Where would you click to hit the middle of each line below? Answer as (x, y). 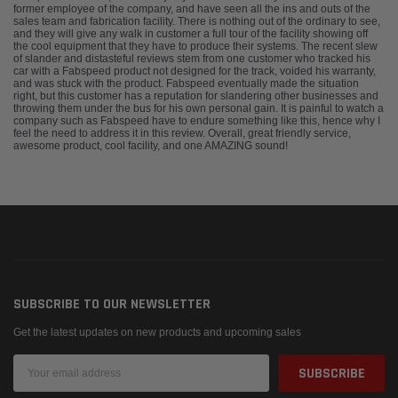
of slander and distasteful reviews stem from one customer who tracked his (192, 59)
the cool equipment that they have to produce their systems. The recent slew (195, 47)
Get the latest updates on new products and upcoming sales (157, 333)
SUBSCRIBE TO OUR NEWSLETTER (112, 305)
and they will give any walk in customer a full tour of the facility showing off (191, 34)
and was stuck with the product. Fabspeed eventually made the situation (186, 84)
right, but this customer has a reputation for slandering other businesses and (196, 96)
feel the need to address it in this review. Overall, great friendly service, (182, 134)
